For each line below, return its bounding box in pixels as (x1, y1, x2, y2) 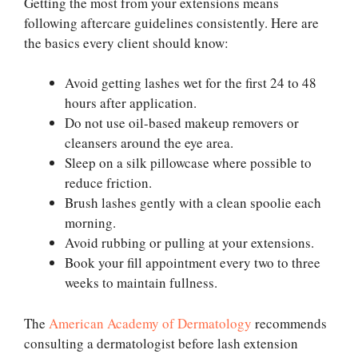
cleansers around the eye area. (65, 133, 233, 153)
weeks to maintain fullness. (65, 273, 217, 292)
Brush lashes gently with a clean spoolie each (65, 193, 321, 213)
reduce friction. (65, 173, 152, 193)
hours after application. (65, 93, 197, 113)
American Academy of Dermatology (49, 313, 252, 332)
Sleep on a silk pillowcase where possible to (65, 153, 312, 173)
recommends (252, 313, 327, 332)
